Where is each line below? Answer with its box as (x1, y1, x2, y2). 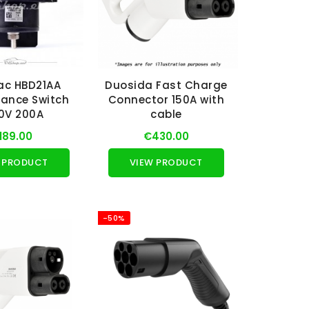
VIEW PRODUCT (129, 156, 203, 170)
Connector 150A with (108, 92, 225, 108)
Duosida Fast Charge (105, 78, 228, 93)
